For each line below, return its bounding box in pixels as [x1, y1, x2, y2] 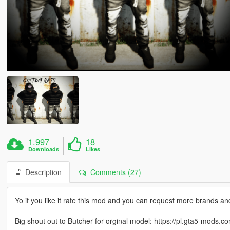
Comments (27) [86, 167, 141, 178]
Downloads [28, 145, 60, 154]
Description [21, 167, 62, 178]
